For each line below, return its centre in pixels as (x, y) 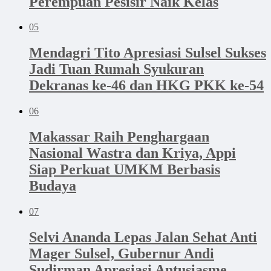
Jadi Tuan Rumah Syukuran (116, 69)
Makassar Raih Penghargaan (119, 137)
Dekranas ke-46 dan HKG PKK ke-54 (146, 86)
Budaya (53, 186)
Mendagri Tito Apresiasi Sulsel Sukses (148, 53)
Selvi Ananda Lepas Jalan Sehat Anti (143, 237)
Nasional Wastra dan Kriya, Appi (132, 153)
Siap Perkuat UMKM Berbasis (125, 170)
